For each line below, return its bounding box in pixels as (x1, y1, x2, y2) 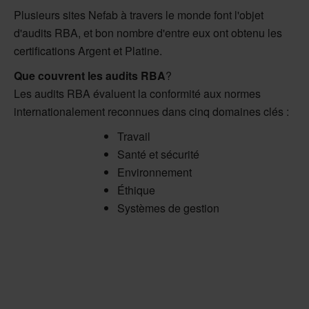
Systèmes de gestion (117, 199, 219, 216)
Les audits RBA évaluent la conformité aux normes (14, 85, 261, 101)
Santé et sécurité (117, 146, 199, 162)
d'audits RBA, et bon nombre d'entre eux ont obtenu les (14, 24, 282, 41)
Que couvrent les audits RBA (14, 67, 166, 83)
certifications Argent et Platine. (14, 42, 162, 59)
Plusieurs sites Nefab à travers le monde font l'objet (14, 6, 263, 23)
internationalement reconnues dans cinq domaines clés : (14, 103, 289, 119)
